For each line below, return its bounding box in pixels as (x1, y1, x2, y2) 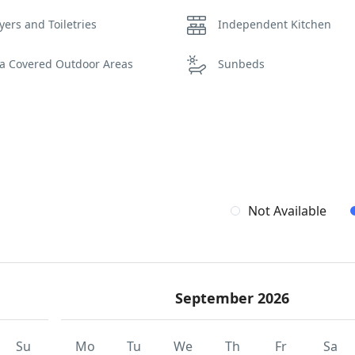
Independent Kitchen (217, 17, 331, 32)
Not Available (247, 202, 326, 219)
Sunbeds (217, 56, 265, 71)
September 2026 (175, 288, 290, 307)
